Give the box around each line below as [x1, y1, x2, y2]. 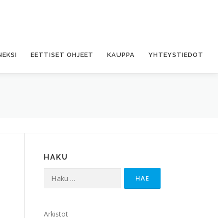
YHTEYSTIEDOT [148, 51, 203, 58]
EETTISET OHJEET [31, 51, 93, 58]
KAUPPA [107, 51, 135, 58]
